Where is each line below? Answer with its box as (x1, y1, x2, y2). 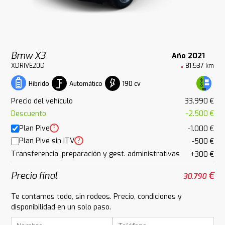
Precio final (11, 169, 58, 182)
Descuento (11, 109, 47, 119)
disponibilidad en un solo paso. (11, 202, 111, 212)
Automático (69, 79, 103, 88)
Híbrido (29, 80, 50, 88)
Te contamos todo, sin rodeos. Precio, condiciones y (11, 191, 182, 201)
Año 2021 (171, 51, 205, 61)
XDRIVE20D (11, 62, 45, 70)
